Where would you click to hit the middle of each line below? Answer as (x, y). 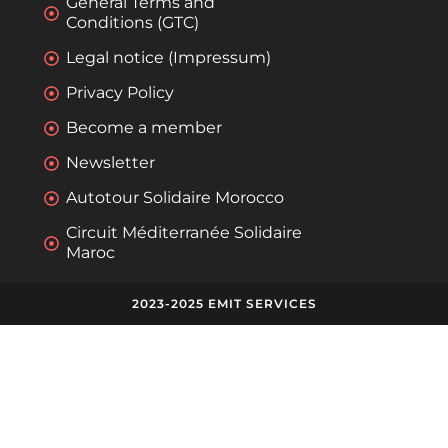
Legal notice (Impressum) (169, 58)
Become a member (144, 128)
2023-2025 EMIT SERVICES (224, 304)
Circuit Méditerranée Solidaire (184, 233)
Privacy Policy (120, 93)
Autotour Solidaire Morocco (175, 198)
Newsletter (111, 163)
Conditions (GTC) (133, 23)
